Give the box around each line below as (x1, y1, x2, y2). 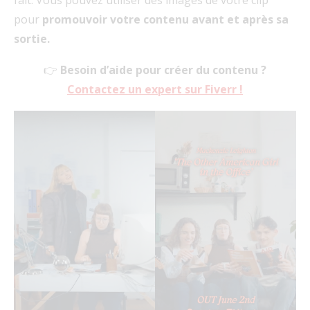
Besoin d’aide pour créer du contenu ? (60, 62, 266, 77)
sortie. (14, 30, 50, 46)
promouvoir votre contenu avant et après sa (42, 11, 289, 27)
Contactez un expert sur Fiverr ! (67, 81, 243, 97)
